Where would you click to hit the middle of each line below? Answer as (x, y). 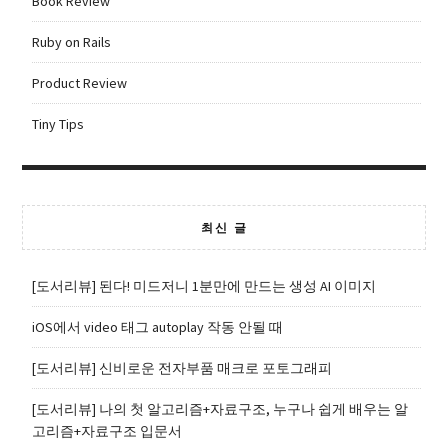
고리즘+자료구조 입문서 (106, 431)
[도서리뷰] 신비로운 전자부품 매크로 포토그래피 (181, 368)
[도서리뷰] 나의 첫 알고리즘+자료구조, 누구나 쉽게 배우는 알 (219, 409)
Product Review (79, 83)
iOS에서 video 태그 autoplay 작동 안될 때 (157, 327)
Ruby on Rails (71, 42)
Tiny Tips (57, 124)
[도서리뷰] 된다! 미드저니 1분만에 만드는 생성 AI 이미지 (203, 286)
